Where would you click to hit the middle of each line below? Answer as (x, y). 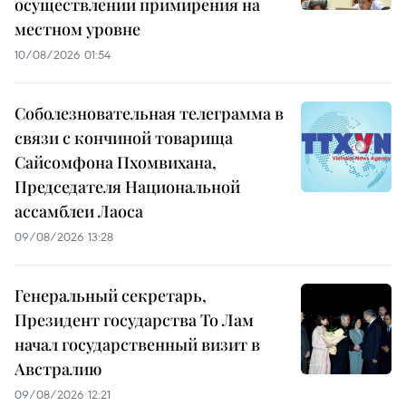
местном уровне (77, 29)
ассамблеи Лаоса (79, 212)
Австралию (58, 369)
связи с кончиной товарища (124, 138)
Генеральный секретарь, (111, 296)
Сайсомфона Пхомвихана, (116, 163)
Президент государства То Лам (134, 320)
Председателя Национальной (127, 187)
